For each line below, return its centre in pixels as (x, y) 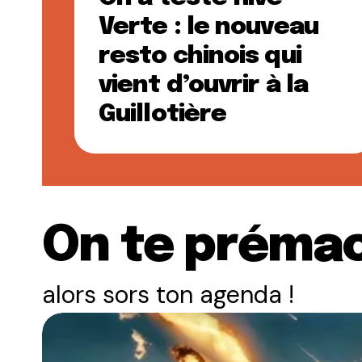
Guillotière (163, 114)
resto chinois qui (200, 56)
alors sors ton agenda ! (168, 295)
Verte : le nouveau (208, 27)
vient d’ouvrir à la (203, 85)
